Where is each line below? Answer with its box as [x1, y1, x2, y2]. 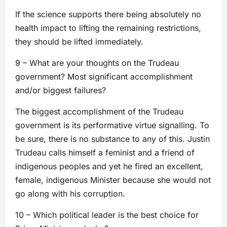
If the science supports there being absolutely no [15, 9, 201, 19]
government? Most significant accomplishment [15, 71, 193, 82]
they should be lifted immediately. [15, 36, 143, 47]
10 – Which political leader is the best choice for [15, 209, 199, 220]
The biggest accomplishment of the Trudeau [15, 106, 183, 117]
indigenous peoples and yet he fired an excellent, [15, 161, 203, 171]
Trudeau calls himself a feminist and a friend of [15, 147, 195, 158]
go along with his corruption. [15, 188, 125, 199]
